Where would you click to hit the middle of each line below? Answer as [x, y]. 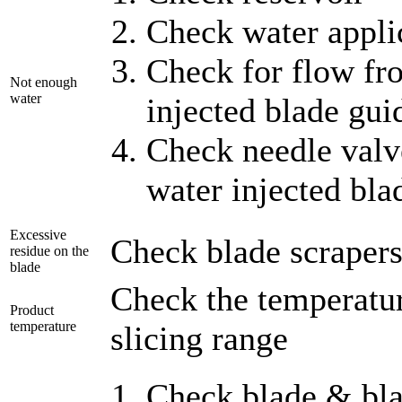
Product [32, 310]
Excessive [38, 234]
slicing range [199, 338]
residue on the [49, 250]
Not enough [44, 82]
